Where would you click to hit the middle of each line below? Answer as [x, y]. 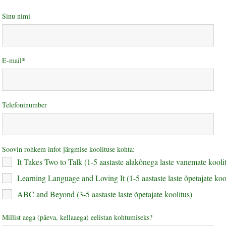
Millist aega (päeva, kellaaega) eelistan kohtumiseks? [77, 217]
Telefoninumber [24, 105]
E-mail [12, 60]
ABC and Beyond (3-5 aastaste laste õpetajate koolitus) [105, 194]
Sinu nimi [16, 16]
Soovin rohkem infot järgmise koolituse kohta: [68, 149]
